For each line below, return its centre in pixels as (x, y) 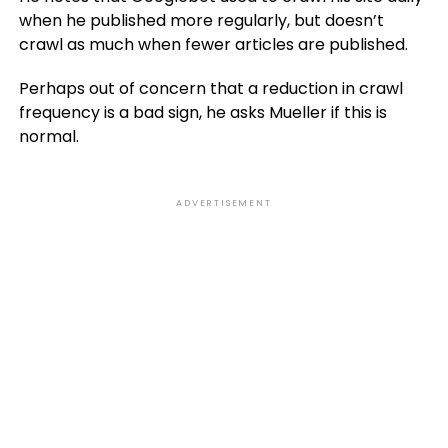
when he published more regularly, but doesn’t (201, 20)
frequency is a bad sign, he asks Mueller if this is (202, 112)
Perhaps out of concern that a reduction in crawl (210, 88)
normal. (48, 136)
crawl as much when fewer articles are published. (213, 44)
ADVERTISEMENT (224, 203)
